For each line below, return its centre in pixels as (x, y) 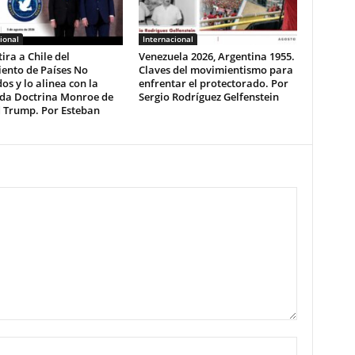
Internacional (168, 39)
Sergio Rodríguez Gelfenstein (208, 97)
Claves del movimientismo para (216, 70)
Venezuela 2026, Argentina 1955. (216, 56)
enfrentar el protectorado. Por (213, 83)
